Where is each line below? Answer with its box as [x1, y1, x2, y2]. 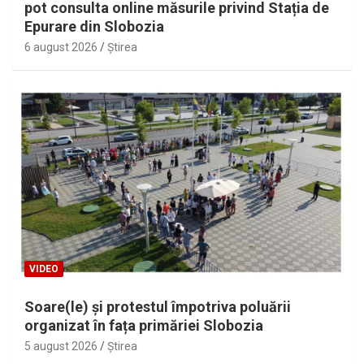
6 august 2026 [24, 41, 97, 54]
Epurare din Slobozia [24, 18, 164, 36]
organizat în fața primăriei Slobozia [24, 316, 263, 334]
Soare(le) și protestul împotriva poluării [24, 297, 291, 315]
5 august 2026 [24, 339, 97, 353]
